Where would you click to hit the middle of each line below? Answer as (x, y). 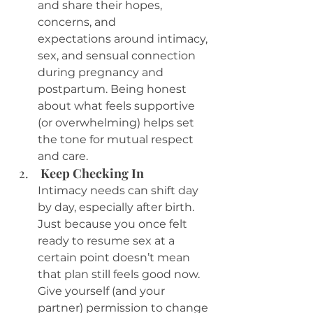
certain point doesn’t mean (115, 258)
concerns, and (78, 22)
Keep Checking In (92, 174)
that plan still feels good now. (120, 275)
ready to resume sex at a (108, 241)
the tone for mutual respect (117, 140)
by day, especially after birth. (117, 208)
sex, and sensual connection (118, 56)
